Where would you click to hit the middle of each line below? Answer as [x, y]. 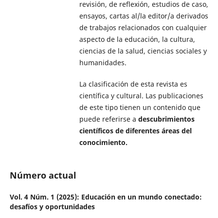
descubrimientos [166, 119]
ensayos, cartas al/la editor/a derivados [144, 16]
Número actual [43, 175]
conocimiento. [103, 143]
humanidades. [105, 63]
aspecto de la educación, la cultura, [137, 39]
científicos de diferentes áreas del [135, 131]
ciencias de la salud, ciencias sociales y [143, 51]
